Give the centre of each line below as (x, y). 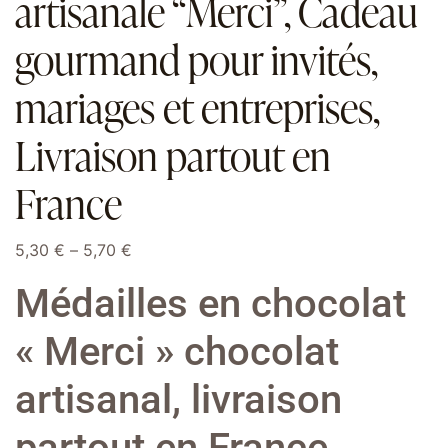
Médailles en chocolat (210, 304)
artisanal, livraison (178, 400)
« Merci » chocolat (177, 352)
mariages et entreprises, (197, 108)
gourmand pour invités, (196, 60)
